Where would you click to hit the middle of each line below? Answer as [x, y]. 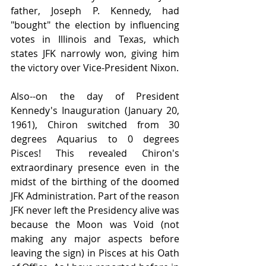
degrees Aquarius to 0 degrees [95, 139]
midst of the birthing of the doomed [95, 182]
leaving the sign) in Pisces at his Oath [95, 253]
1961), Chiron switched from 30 [95, 125]
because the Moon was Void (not [95, 225]
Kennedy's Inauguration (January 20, [95, 111]
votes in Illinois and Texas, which [95, 39]
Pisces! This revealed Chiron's [95, 153]
